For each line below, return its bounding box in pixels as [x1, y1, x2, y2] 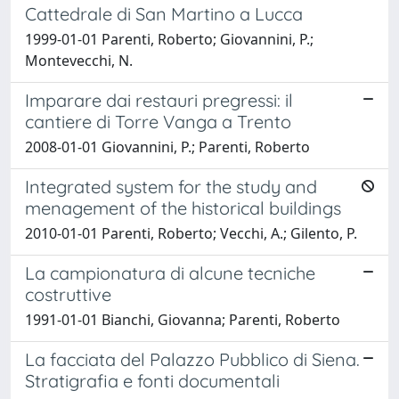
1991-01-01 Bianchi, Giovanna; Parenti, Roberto [25, 309, 340, 330]
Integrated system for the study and [25, 175, 317, 198]
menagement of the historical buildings [25, 196, 341, 219]
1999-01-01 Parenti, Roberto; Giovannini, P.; [25, 28, 313, 49]
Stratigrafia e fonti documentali [25, 369, 280, 392]
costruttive [25, 282, 111, 305]
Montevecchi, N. [25, 50, 133, 70]
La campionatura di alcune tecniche [25, 261, 315, 284]
